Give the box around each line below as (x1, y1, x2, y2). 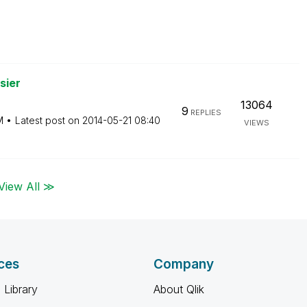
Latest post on (14, 114, 82, 126)
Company (153, 256, 214, 272)
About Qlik (153, 282, 204, 296)
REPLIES (188, 108, 221, 117)
